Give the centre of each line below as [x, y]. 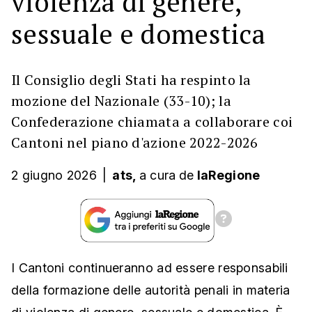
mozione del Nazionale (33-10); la [121, 101]
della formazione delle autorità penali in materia [151, 290]
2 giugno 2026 [54, 175]
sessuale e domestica [138, 34]
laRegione [228, 175]
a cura [157, 175]
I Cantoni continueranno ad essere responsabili [150, 268]
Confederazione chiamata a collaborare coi [152, 122]
